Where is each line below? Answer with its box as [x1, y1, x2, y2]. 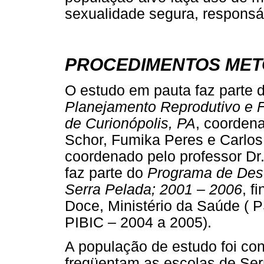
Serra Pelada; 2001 [65, 181, 197, 198]
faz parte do [65, 165, 147, 181]
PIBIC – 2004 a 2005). [65, 214, 212, 231]
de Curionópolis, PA [65, 115, 196, 132]
